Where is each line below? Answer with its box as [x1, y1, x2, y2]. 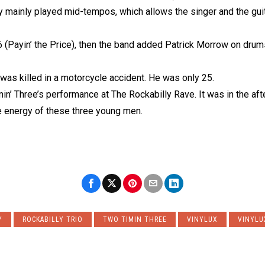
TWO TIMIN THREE [103, 215, 167, 224]
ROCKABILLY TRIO [22, 215, 83, 224]
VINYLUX [187, 215, 218, 224]
